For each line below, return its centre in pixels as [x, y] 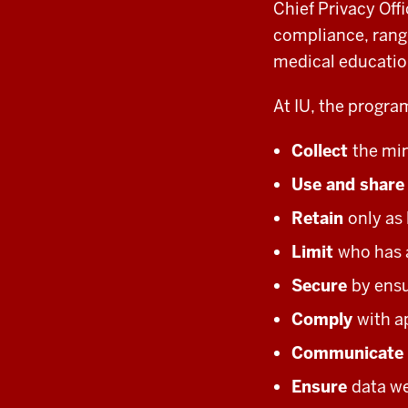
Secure [321, 285]
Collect [322, 150]
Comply [324, 319]
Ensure [321, 386]
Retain [320, 218]
